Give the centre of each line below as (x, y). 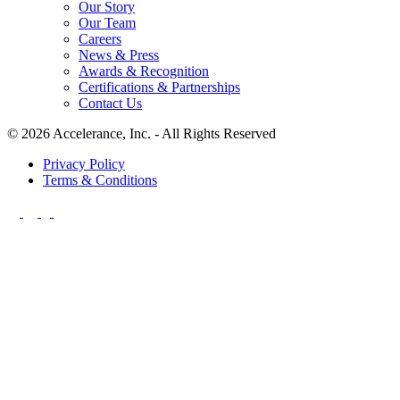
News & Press (119, 55)
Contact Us (110, 104)
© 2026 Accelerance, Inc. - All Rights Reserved (142, 134)
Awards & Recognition (144, 71)
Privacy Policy (84, 164)
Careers (100, 39)
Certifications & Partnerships (159, 87)
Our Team (107, 23)
